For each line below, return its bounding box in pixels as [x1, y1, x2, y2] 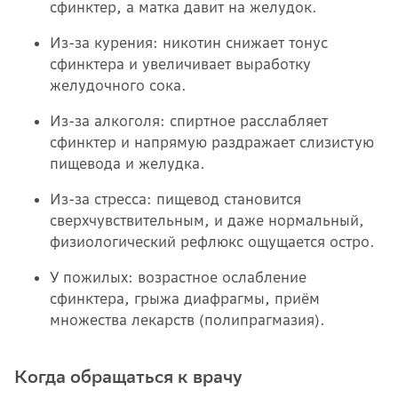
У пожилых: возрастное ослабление [50, 268, 306, 287]
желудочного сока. [50, 76, 187, 95]
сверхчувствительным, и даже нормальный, [50, 211, 364, 230]
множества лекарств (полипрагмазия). [50, 311, 325, 330]
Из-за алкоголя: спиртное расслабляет [50, 112, 328, 131]
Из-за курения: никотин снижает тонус [50, 34, 328, 52]
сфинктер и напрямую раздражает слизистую [50, 133, 374, 152]
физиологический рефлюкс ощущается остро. [50, 233, 375, 251]
